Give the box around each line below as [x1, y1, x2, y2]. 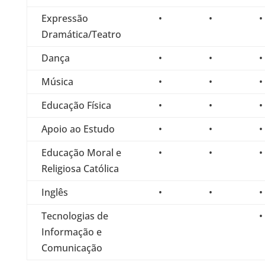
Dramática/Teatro [41, 28, 121, 41]
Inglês [41, 186, 68, 199]
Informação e [41, 225, 102, 238]
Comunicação [41, 241, 102, 254]
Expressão [41, 12, 88, 25]
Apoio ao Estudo [41, 122, 115, 135]
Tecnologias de [41, 209, 108, 222]
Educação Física [41, 99, 111, 112]
